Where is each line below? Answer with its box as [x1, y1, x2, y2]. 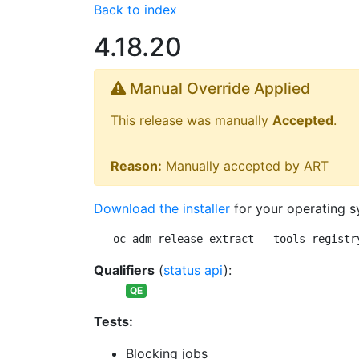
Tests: [94, 313, 133, 329]
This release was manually [111, 112, 272, 128]
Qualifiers [94, 262, 155, 278]
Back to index [94, 2, 177, 18]
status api [163, 262, 224, 278]
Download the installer [94, 200, 230, 216]
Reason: [111, 158, 162, 174]
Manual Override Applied [126, 79, 310, 98]
